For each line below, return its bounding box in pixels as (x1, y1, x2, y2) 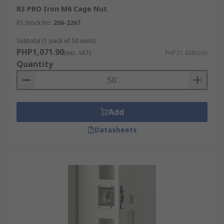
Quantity (16, 58, 53, 69)
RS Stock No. (16, 18, 52, 27)
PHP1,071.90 (16, 46, 64, 57)
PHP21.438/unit (165, 48, 207, 57)
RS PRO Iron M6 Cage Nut (16, 4, 107, 13)
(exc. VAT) (64, 48, 91, 57)
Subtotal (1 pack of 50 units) (16, 36, 95, 45)
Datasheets (94, 125, 137, 134)
